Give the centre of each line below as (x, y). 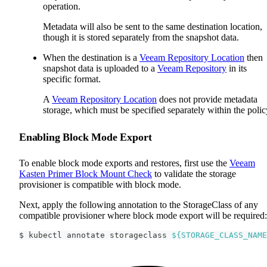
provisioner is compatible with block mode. (100, 185)
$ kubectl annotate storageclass (95, 235)
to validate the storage (194, 174)
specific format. (72, 79)
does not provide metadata (207, 99)
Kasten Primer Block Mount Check (86, 174)
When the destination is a (91, 57)
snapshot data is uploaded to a (100, 68)
